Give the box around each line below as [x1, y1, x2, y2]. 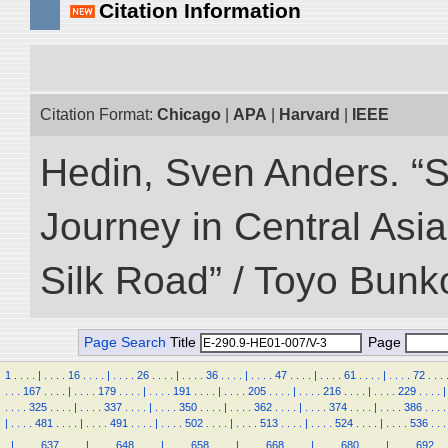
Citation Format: [40, 106, 157, 123]
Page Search [84, 335, 166, 350]
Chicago [157, 106, 221, 123]
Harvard [279, 106, 340, 123]
